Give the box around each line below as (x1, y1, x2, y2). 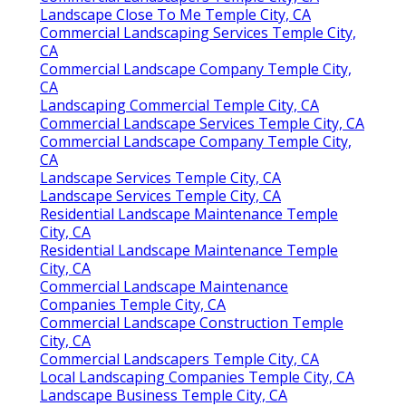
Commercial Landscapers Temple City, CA (40, 348, 319, 369)
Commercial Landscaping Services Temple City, (40, 22, 356, 43)
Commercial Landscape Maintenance (40, 275, 288, 296)
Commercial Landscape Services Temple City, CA (40, 112, 364, 133)
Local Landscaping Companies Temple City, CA (40, 366, 354, 387)
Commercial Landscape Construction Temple (40, 312, 343, 333)
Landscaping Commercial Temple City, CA (40, 94, 319, 115)
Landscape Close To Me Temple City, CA (40, 4, 311, 24)
